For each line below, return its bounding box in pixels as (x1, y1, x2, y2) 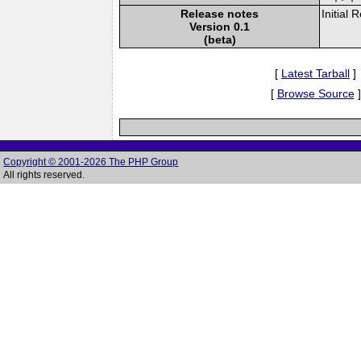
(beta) (203, 32, 236, 46)
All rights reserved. (3, 169, 85, 180)
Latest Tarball (281, 66, 350, 80)
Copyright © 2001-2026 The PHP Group (3, 156, 179, 168)
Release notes (180, 6, 259, 20)
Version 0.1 (189, 19, 251, 33)
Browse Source (276, 86, 355, 100)
